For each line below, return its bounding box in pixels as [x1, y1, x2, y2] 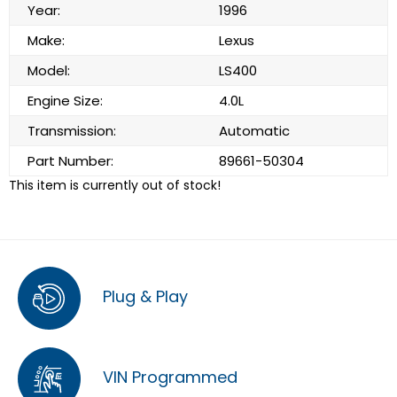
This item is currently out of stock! [9, 176, 221, 194]
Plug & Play [98, 285, 188, 308]
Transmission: [27, 121, 116, 140]
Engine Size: [27, 91, 103, 110]
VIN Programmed [98, 366, 237, 389]
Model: [27, 61, 70, 80]
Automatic [219, 121, 290, 140]
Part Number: [27, 152, 113, 170]
